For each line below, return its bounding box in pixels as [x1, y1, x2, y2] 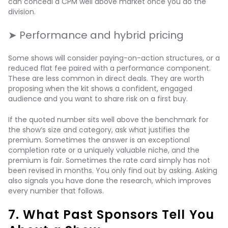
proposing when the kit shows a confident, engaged [8, 83, 192, 94]
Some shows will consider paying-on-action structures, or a [8, 53, 220, 63]
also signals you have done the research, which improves [8, 176, 211, 186]
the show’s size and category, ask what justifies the [8, 125, 190, 135]
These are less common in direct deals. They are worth [8, 73, 204, 83]
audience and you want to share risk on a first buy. [8, 94, 188, 104]
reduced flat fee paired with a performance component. [8, 63, 211, 73]
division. [8, 7, 36, 17]
